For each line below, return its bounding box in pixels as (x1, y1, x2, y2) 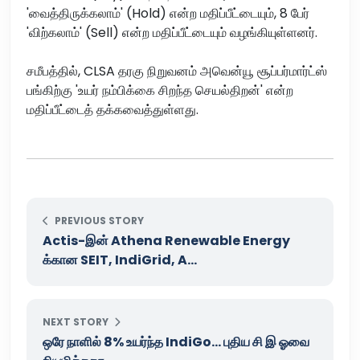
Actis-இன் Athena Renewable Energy (43, 231, 290, 250)
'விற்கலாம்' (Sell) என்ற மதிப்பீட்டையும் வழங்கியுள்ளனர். (27, 22, 317, 42)
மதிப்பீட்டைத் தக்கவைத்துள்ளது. (27, 100, 198, 119)
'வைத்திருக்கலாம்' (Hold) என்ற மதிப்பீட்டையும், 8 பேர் (27, 3, 309, 22)
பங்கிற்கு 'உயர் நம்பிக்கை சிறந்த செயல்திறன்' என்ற (27, 80, 293, 100)
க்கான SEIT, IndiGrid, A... (43, 250, 197, 269)
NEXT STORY (43, 314, 111, 329)
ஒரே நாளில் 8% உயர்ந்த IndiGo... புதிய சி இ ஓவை (43, 332, 309, 351)
